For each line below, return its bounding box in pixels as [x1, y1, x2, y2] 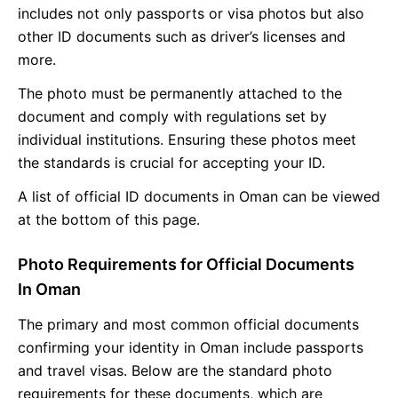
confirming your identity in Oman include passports [18, 338, 363, 356]
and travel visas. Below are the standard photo [18, 361, 332, 379]
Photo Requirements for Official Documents [18, 254, 354, 274]
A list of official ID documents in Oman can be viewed [18, 187, 380, 205]
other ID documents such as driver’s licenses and [18, 27, 346, 45]
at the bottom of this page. [18, 210, 200, 228]
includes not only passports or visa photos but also [18, 4, 364, 22]
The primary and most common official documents [18, 314, 359, 333]
